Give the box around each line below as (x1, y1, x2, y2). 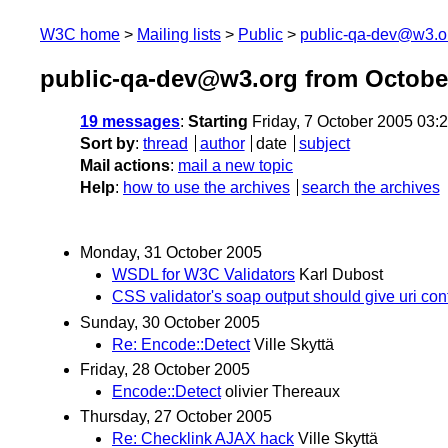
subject (298, 135, 350, 153)
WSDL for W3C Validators (112, 266, 295, 284)
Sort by (80, 135, 135, 153)
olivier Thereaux (225, 382, 340, 400)
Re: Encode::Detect (112, 335, 250, 353)
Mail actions (80, 157, 170, 175)
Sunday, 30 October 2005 (80, 313, 260, 331)
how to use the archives (123, 179, 290, 197)
